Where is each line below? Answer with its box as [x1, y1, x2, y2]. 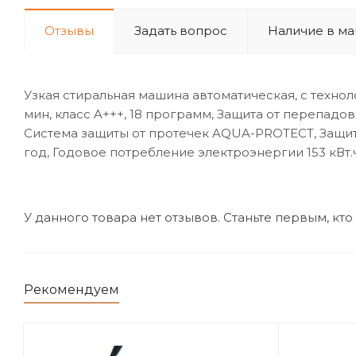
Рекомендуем [24, 282, 119, 297]
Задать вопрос [134, 23, 227, 38]
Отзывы [44, 23, 94, 38]
